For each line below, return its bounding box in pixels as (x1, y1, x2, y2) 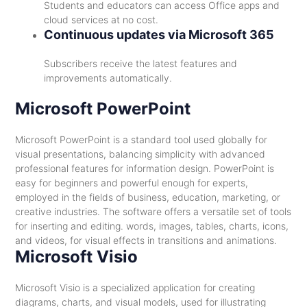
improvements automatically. (43, 72, 172, 84)
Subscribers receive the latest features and (43, 58, 237, 69)
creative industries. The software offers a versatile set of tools (14, 206, 291, 217)
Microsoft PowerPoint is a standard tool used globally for (14, 134, 267, 145)
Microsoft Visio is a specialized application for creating (14, 282, 255, 293)
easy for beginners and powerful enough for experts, (14, 177, 248, 188)
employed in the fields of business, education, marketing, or (14, 191, 280, 203)
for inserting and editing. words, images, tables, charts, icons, (14, 220, 288, 232)
